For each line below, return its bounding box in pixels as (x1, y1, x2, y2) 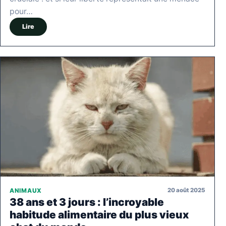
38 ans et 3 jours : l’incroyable (10, 195, 164, 208)
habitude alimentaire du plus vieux (10, 208, 189, 221)
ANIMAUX (10, 187, 42, 194)
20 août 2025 (167, 187, 205, 194)
